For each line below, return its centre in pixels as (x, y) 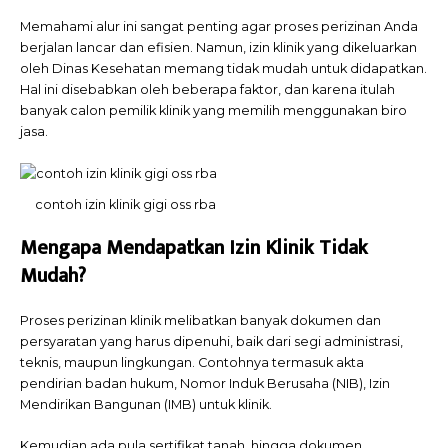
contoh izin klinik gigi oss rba (125, 204)
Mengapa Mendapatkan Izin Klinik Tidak (194, 248)
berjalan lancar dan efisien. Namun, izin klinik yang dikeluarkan (218, 48)
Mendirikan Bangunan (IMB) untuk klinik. (146, 405)
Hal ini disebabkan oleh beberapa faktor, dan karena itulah (207, 90)
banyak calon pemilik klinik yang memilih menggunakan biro (213, 111)
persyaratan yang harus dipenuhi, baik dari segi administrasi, (211, 342)
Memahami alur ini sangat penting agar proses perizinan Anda (219, 27)
